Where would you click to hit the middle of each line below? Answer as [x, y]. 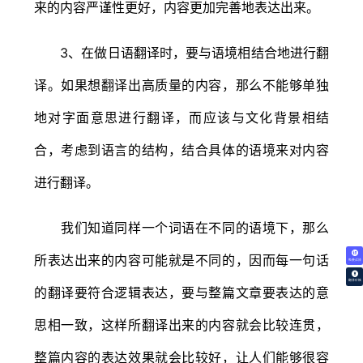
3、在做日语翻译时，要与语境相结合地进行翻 [181, 52]
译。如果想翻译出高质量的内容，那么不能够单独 [181, 85]
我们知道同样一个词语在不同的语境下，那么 [181, 227]
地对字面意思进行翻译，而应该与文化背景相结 [181, 117]
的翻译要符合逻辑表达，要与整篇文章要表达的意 [181, 292]
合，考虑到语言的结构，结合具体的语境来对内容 [181, 149]
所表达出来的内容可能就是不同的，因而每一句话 [181, 260]
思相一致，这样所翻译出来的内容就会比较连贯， [181, 325]
